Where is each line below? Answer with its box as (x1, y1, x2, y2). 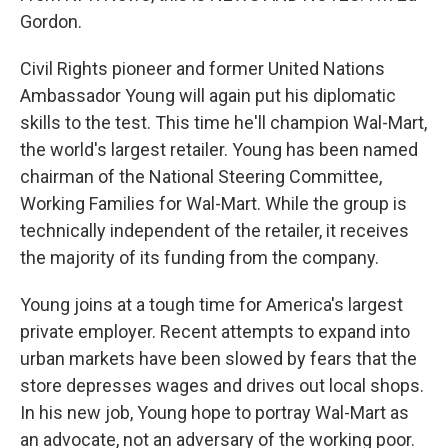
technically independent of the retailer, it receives (20, 220, 409, 241)
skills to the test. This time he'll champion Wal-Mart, (20, 112, 427, 133)
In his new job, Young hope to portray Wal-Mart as (20, 402, 409, 423)
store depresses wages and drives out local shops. (20, 375, 424, 396)
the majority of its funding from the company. (20, 247, 379, 268)
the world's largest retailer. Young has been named (20, 139, 418, 160)
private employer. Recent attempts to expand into (20, 321, 410, 342)
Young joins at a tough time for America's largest (20, 294, 403, 315)
